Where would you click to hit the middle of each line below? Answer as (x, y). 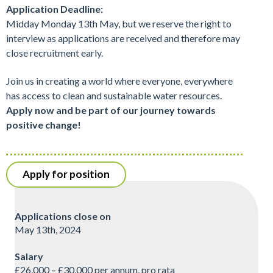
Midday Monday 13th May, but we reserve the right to (119, 23)
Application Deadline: (55, 9)
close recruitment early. (55, 52)
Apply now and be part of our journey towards (111, 110)
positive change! (44, 124)
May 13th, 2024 (48, 229)
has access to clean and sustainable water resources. (114, 95)
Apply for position (66, 174)
